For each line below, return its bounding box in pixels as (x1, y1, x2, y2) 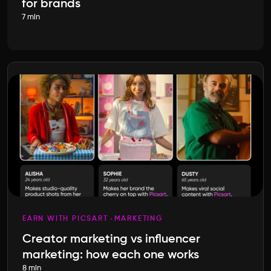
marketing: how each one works (22, 249, 199, 262)
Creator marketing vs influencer (22, 233, 200, 246)
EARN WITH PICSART (22, 215, 108, 223)
